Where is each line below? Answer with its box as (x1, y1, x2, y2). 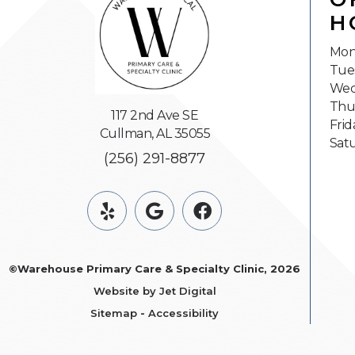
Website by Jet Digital (93, 284, 216, 298)
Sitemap (90, 307, 138, 320)
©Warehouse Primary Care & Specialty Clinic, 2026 (9, 262, 301, 276)
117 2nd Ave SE (111, 108, 199, 124)
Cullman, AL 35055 (99, 126, 211, 142)
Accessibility (148, 307, 219, 320)
